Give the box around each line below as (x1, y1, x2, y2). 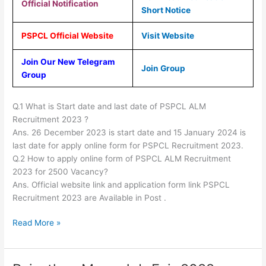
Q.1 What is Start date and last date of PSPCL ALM (12, 101, 207, 111)
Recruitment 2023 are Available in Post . (12, 192, 167, 202)
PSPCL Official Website (21, 31, 115, 41)
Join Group (141, 64, 185, 74)
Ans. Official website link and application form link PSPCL (12, 179, 230, 189)
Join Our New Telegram (21, 57, 115, 67)
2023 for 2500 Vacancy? (12, 166, 109, 176)
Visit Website (141, 31, 194, 41)
